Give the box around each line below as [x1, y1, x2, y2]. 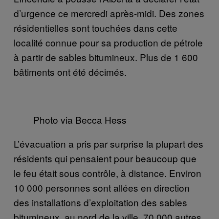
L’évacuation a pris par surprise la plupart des [14, 136, 203, 150]
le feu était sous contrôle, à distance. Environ [14, 166, 201, 179]
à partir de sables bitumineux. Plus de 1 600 [14, 50, 198, 64]
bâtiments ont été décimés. [14, 65, 127, 78]
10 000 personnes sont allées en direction [14, 180, 190, 194]
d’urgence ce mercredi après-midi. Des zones [14, 6, 204, 20]
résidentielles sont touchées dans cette [14, 21, 177, 34]
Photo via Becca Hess [33, 112, 127, 126]
